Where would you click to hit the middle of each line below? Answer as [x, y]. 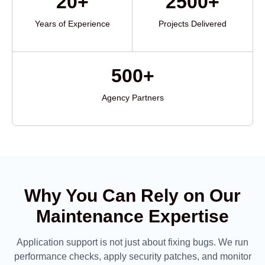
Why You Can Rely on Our [132, 195]
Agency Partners [132, 98]
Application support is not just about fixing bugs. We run [132, 242]
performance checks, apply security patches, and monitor [132, 256]
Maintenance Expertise [132, 216]
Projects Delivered [193, 24]
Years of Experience [72, 24]
